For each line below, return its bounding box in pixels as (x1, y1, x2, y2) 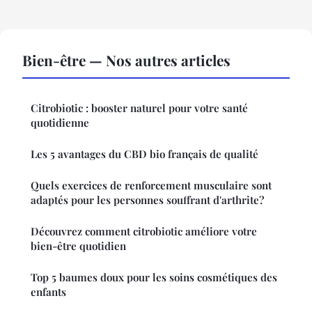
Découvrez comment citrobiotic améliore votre (31, 224, 257, 239)
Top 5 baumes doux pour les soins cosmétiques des (31, 270, 277, 285)
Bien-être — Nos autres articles (22, 50, 231, 70)
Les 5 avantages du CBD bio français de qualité (31, 147, 258, 162)
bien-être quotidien (31, 239, 126, 253)
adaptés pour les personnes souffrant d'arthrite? (31, 193, 264, 208)
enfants (31, 285, 66, 299)
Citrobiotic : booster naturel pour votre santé (31, 101, 248, 116)
